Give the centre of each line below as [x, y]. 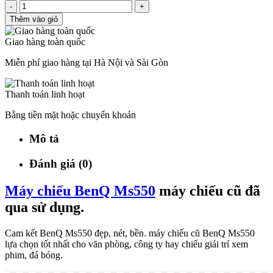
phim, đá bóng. [34, 255]
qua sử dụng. [44, 207]
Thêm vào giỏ [34, 19]
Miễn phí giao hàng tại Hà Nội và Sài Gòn [87, 63]
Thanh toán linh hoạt [45, 94]
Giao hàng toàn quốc [45, 42]
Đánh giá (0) [61, 163]
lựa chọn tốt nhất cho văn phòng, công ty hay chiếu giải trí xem [126, 244]
